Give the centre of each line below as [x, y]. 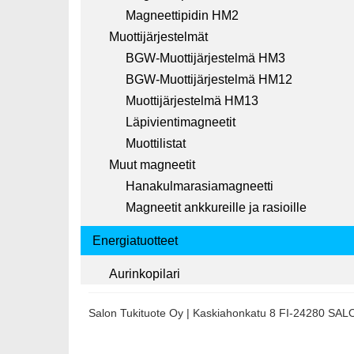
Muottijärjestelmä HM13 [192, 101]
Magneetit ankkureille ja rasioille [216, 208]
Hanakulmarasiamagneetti [200, 186]
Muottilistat [156, 144]
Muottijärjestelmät [158, 37]
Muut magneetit [152, 165]
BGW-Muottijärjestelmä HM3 [205, 58]
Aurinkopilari [145, 274]
